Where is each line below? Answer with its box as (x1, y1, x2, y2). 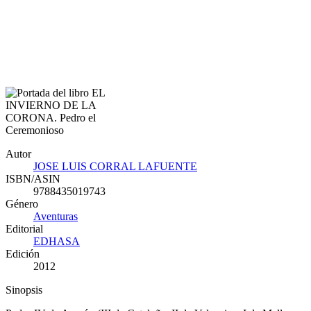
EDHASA (33, 235, 80, 247)
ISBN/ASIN (6, 172, 60, 185)
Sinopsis (6, 283, 42, 296)
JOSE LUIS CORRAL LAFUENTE (33, 160, 197, 172)
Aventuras (33, 210, 78, 222)
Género (6, 197, 38, 210)
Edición (6, 247, 40, 260)
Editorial (6, 222, 43, 235)
